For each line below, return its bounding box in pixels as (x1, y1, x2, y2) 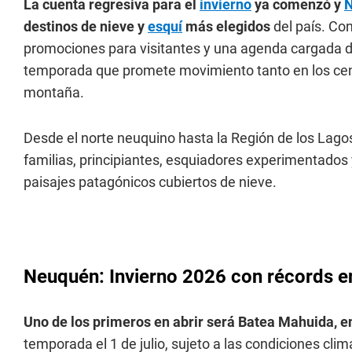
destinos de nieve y (24, 18, 148, 35)
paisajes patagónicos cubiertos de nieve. (24, 174, 277, 190)
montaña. (24, 84, 84, 101)
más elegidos (182, 18, 273, 35)
